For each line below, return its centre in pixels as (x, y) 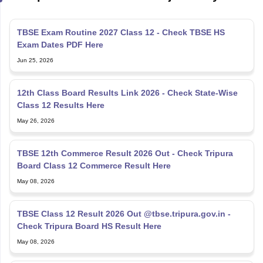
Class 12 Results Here (60, 88)
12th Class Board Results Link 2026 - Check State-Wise (127, 76)
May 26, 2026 (36, 104)
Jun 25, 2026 (35, 43)
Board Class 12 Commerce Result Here (94, 149)
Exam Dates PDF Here (60, 28)
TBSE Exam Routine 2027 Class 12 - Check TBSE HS (121, 16)
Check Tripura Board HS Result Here (89, 209)
